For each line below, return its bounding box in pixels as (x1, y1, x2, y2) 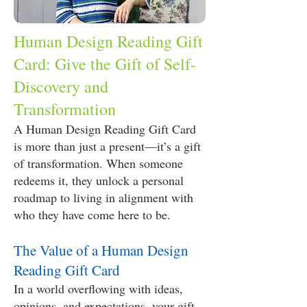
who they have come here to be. (14, 206, 171, 223)
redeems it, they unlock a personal (14, 172, 184, 188)
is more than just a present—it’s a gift (14, 138, 201, 154)
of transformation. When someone (14, 155, 183, 171)
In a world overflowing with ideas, (14, 280, 183, 297)
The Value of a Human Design (14, 241, 188, 260)
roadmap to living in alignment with (14, 189, 193, 206)
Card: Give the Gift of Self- (14, 53, 196, 75)
